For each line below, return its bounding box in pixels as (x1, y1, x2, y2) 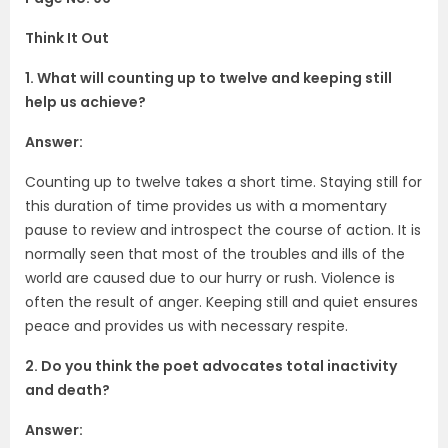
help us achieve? (25, 91, 149, 112)
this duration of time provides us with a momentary (25, 195, 387, 216)
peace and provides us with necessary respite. (25, 315, 348, 336)
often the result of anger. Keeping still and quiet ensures (25, 291, 418, 312)
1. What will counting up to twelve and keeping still (25, 67, 392, 88)
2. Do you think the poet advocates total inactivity (25, 355, 397, 376)
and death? (25, 379, 113, 400)
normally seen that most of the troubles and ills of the (25, 243, 405, 264)
